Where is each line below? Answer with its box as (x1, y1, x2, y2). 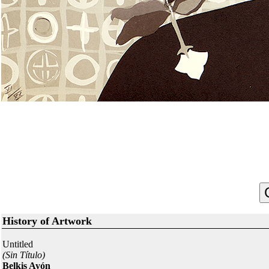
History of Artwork (2, 215, 92, 227)
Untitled (2, 239, 33, 249)
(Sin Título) (2, 250, 45, 260)
